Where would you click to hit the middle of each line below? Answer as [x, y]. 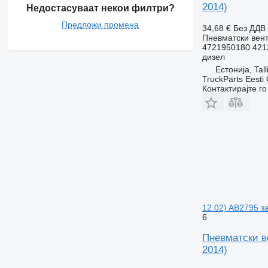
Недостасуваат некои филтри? [100, 8]
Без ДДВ [249, 28]
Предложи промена [100, 24]
